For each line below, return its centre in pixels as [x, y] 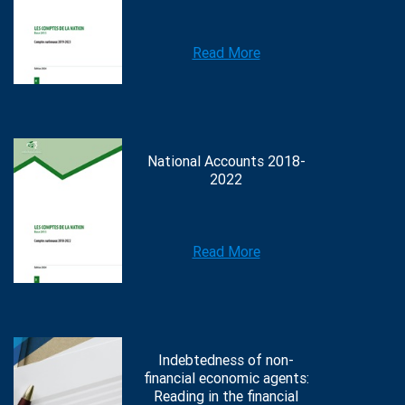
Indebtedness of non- [226, 361]
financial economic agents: [226, 379]
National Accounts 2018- [226, 162]
